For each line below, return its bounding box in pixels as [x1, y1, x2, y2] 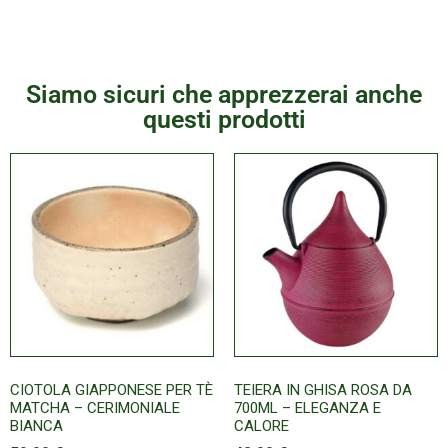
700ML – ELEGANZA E [234, 398, 381, 417]
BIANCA [10, 416, 63, 435]
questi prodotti [142, 104, 306, 134]
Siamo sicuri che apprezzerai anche [26, 79, 422, 109]
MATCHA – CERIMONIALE [10, 398, 180, 417]
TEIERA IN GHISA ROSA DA [234, 380, 412, 399]
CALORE [234, 416, 289, 435]
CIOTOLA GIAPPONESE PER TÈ [10, 380, 213, 399]
